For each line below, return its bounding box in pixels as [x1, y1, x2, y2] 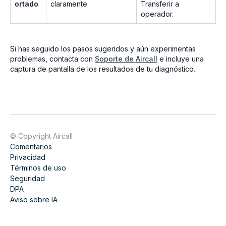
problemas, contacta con [10, 54, 95, 63]
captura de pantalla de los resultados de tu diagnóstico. [10, 64, 195, 73]
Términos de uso [10, 163, 66, 172]
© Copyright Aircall [10, 131, 73, 140]
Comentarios [10, 142, 52, 151]
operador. [141, 9, 174, 18]
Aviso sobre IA [10, 195, 58, 204]
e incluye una [157, 54, 204, 63]
